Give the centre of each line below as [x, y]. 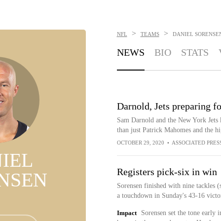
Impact [127, 213]
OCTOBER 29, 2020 [140, 143]
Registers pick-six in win [167, 172]
